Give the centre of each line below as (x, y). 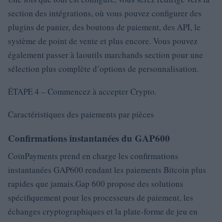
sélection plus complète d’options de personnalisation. (103, 69)
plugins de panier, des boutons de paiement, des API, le (104, 27)
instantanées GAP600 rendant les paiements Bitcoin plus (107, 170)
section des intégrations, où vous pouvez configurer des (105, 13)
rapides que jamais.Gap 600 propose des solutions (96, 184)
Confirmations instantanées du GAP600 (89, 138)
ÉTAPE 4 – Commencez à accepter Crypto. (82, 91)
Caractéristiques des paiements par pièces (81, 114)
